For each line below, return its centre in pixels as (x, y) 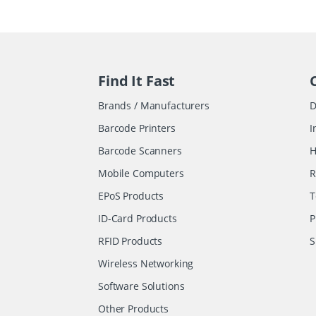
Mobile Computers (141, 173)
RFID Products (130, 241)
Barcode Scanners (140, 150)
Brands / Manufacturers (154, 105)
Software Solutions (141, 286)
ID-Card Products (138, 218)
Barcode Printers (137, 128)
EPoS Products (131, 195)
